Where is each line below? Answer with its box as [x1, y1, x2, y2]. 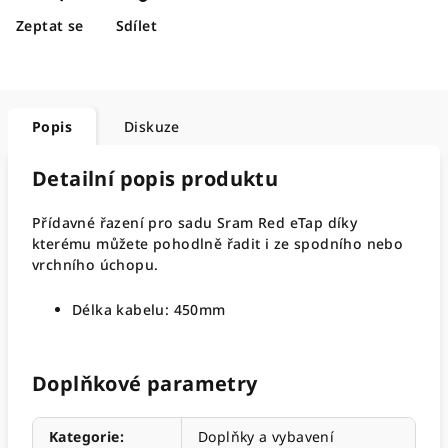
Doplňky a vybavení [198, 427, 335, 446]
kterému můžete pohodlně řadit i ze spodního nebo [32, 234, 404, 253]
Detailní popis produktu [32, 165, 279, 192]
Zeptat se [16, 16, 84, 35]
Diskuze [124, 117, 180, 136]
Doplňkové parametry [32, 370, 258, 397]
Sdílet [115, 16, 158, 35]
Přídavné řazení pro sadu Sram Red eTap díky [32, 213, 358, 232]
